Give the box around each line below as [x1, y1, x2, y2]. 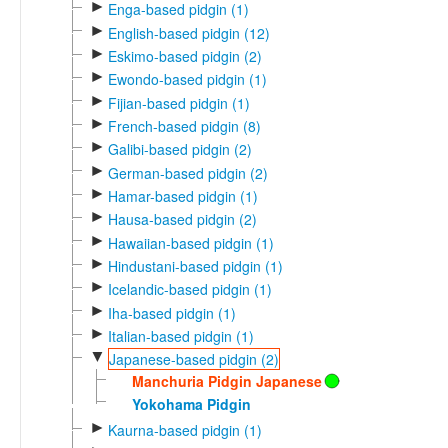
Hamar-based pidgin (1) [107, 185, 258, 206]
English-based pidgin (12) [107, 22, 270, 43]
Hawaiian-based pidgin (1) [107, 232, 274, 253]
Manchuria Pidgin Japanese [131, 371, 322, 392]
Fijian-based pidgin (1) [107, 92, 250, 113]
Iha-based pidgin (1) [107, 302, 236, 323]
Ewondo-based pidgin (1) [107, 69, 267, 90]
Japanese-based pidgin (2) [108, 349, 279, 370]
